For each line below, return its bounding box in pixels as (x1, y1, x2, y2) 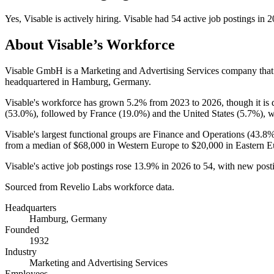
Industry (5, 246, 37, 257)
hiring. (94, 13, 124, 24)
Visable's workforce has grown (5, 97, 127, 108)
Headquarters (5, 202, 56, 213)
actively (64, 13, 94, 24)
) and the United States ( (147, 108, 240, 119)
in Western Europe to (105, 139, 191, 150)
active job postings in (181, 13, 267, 24)
